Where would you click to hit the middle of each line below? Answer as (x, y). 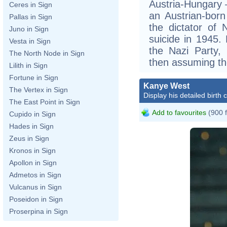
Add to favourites (179, 112)
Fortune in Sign (34, 78)
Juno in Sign (29, 29)
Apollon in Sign (33, 163)
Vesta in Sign (30, 41)
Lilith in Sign (28, 65)
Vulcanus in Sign (35, 187)
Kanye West (166, 86)
